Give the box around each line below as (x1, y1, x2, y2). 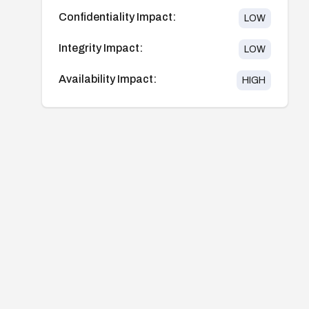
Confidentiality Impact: (59, 10, 176, 23)
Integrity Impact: (59, 41, 143, 54)
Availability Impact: (59, 72, 157, 85)
